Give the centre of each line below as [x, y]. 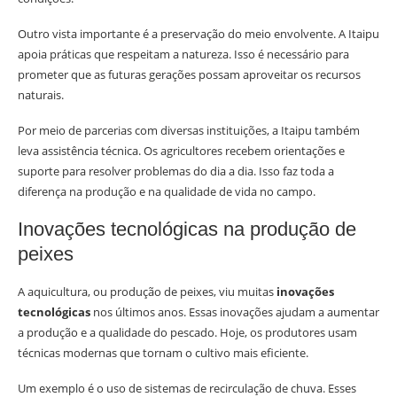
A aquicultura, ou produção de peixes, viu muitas [147, 292]
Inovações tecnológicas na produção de [187, 230]
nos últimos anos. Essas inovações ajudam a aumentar [235, 312]
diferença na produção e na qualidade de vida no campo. [167, 192]
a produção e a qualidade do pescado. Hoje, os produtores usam [187, 333]
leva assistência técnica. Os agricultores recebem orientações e [181, 151]
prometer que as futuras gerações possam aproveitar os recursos [189, 75]
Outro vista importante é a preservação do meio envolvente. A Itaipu [198, 34]
